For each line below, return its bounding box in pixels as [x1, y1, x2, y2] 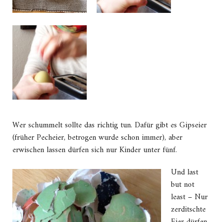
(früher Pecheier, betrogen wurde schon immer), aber [12, 131, 182, 145]
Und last [171, 166, 198, 180]
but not [171, 178, 194, 192]
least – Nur [171, 190, 208, 205]
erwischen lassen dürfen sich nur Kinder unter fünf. [12, 143, 177, 158]
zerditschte [171, 203, 206, 217]
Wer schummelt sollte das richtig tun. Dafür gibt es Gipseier [12, 118, 207, 133]
